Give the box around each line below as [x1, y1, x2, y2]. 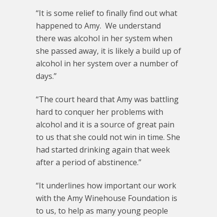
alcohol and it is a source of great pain [36, 119, 174, 130]
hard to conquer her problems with [36, 107, 163, 117]
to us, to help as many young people [36, 205, 168, 216]
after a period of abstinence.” [36, 157, 141, 168]
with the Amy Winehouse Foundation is [36, 193, 177, 203]
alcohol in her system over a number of [36, 58, 178, 69]
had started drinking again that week [36, 144, 170, 155]
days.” [36, 71, 57, 81]
